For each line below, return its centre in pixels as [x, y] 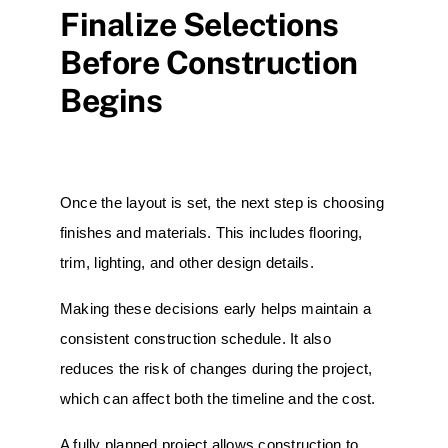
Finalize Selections [199, 24]
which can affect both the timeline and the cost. [218, 399]
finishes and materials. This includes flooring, [211, 233]
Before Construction [209, 62]
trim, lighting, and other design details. [187, 263]
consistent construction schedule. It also [195, 339]
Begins [111, 100]
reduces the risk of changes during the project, [216, 369]
